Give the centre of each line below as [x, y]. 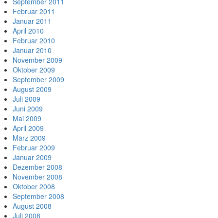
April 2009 [28, 128]
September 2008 [38, 196]
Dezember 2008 [37, 167]
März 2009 [29, 138]
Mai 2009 [27, 118]
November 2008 [37, 177]
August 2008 [32, 206]
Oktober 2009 [34, 70]
